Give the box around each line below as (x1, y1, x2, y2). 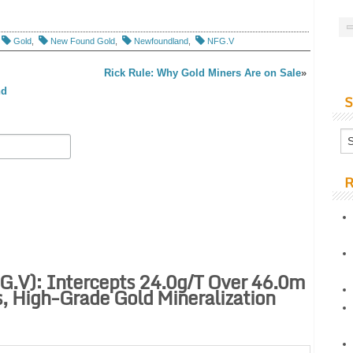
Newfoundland (133, 36, 188, 46)
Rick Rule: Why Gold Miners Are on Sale (104, 67, 302, 80)
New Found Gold (50, 36, 115, 46)
